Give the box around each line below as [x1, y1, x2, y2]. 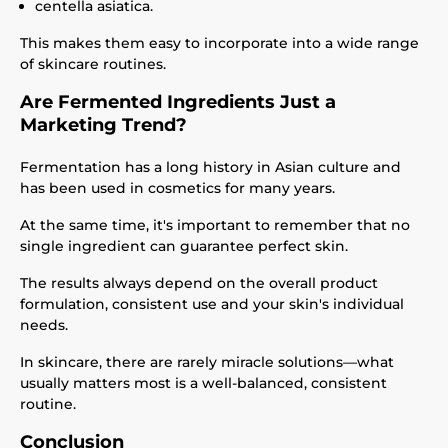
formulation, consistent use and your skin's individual [20, 295, 404, 313]
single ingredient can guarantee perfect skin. [20, 237, 348, 255]
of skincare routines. [20, 55, 166, 73]
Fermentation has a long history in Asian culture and [20, 158, 401, 176]
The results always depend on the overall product [20, 274, 378, 292]
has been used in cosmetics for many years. [20, 179, 335, 197]
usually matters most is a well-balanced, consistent [20, 374, 387, 392]
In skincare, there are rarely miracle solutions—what [20, 353, 394, 371]
